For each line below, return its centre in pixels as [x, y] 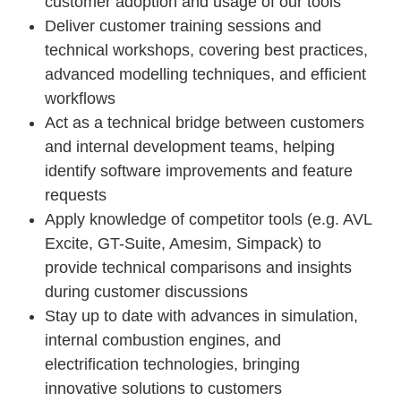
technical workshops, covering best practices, [206, 50]
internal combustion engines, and [163, 340]
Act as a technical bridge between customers [205, 123]
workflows [80, 98]
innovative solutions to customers [163, 388]
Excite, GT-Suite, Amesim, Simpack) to [183, 243]
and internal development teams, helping [190, 147]
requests [76, 195]
